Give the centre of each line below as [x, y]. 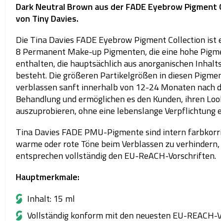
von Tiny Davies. [47, 18]
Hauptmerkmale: [47, 177]
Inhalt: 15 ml [51, 198]
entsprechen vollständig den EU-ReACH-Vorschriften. [116, 155]
